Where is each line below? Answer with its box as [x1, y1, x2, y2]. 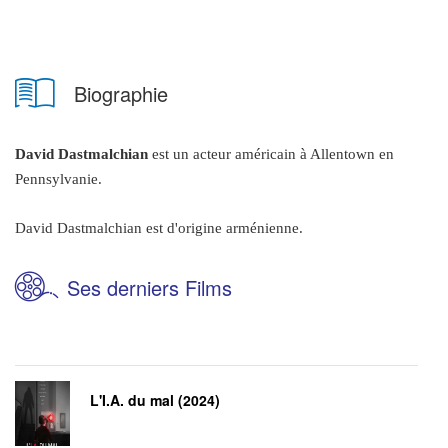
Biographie [74, 79, 168, 109]
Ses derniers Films [67, 273, 232, 303]
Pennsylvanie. [15, 171, 102, 188]
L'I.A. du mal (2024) [90, 390, 220, 411]
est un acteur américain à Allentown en [148, 146, 394, 163]
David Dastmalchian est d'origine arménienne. [15, 220, 303, 237]
